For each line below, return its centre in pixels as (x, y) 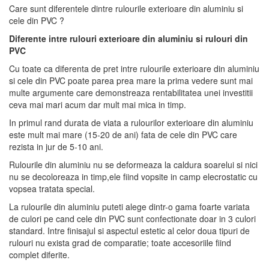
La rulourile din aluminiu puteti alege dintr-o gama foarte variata (129, 207)
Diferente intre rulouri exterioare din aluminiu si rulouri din (128, 38)
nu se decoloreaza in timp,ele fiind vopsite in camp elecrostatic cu (133, 177)
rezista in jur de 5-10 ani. (56, 147)
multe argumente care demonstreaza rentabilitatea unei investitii (131, 92)
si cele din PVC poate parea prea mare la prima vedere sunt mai (131, 80)
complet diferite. (39, 255)
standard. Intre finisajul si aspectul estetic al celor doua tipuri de (129, 231)
